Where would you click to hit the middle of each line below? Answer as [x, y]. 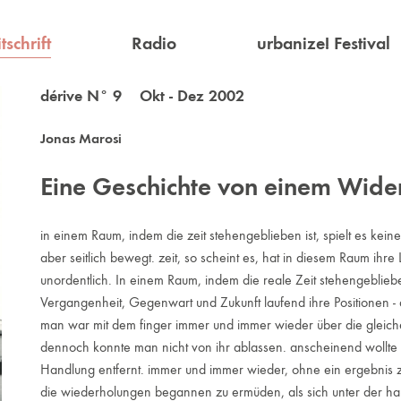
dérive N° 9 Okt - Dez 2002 [142, 96]
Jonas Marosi [81, 138]
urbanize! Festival [323, 43]
